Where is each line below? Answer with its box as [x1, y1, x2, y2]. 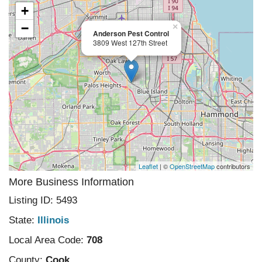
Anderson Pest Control [93, 28, 169, 39]
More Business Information [9, 176, 134, 188]
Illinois [37, 215, 69, 226]
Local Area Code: [9, 235, 84, 246]
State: [9, 215, 35, 226]
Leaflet [139, 161, 158, 171]
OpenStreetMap [170, 161, 215, 171]
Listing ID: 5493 [9, 195, 77, 206]
